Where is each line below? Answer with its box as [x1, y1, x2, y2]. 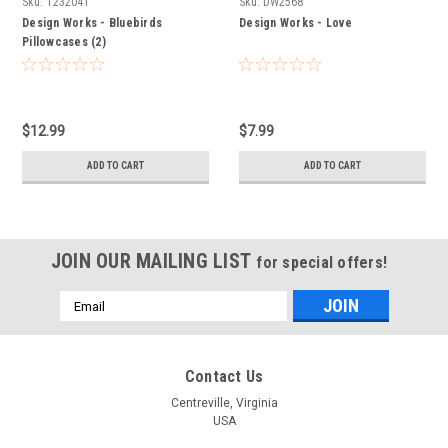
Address [59, 313, 113, 330]
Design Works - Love [239, 16, 352, 31]
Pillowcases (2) [22, 35, 106, 50]
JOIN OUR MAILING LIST [50, 249, 257, 274]
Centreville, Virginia [170, 396, 278, 411]
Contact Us [184, 367, 264, 387]
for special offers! [256, 253, 388, 273]
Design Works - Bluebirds [22, 16, 162, 31]
